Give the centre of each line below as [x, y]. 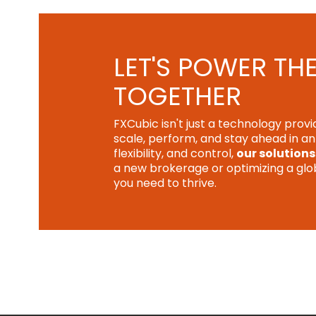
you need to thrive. [165, 183]
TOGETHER [177, 96]
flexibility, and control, [175, 153]
